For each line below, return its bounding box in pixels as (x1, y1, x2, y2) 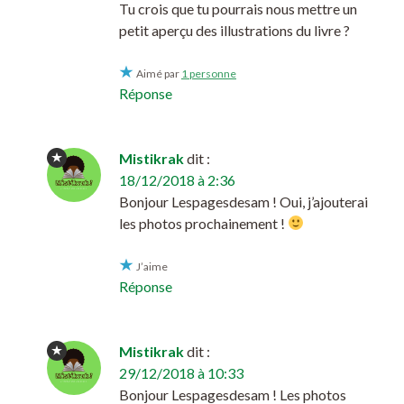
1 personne (181, 66, 236, 80)
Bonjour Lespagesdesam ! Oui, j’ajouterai (119, 192, 368, 210)
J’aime (136, 259, 168, 273)
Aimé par (136, 66, 181, 80)
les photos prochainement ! (119, 214, 288, 232)
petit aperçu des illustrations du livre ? (119, 21, 350, 39)
